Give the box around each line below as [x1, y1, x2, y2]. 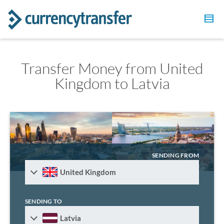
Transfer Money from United [21, 59, 203, 77]
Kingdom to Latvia [54, 74, 170, 92]
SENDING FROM [152, 151, 199, 159]
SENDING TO [25, 197, 62, 205]
